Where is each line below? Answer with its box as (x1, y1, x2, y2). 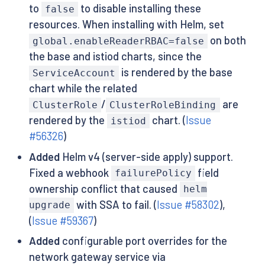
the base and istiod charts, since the (28, 50, 202, 63)
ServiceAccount (32, 67, 115, 79)
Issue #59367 (31, 214, 93, 227)
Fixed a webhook (28, 166, 111, 179)
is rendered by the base (119, 66, 233, 79)
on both (208, 34, 247, 47)
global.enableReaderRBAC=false (32, 35, 204, 47)
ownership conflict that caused (28, 182, 180, 195)
